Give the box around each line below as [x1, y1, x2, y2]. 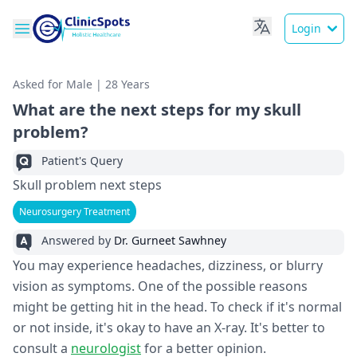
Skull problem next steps [13, 176, 162, 194]
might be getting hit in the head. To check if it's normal [13, 298, 342, 316]
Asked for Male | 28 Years [13, 76, 150, 92]
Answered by [41, 233, 114, 248]
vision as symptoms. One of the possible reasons [13, 277, 308, 295]
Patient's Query [41, 153, 123, 168]
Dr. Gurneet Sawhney [114, 233, 226, 248]
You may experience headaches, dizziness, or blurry [13, 257, 323, 274]
